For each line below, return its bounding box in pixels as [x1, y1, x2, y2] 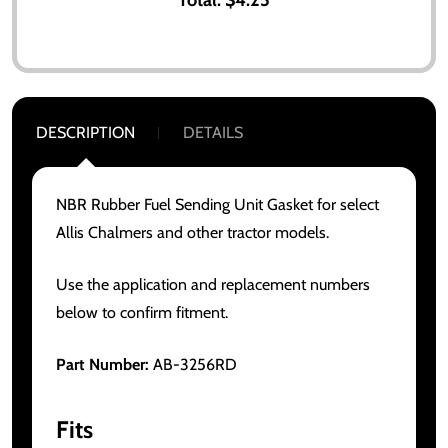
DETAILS [183, 122, 243, 142]
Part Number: [56, 354, 149, 374]
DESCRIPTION [36, 122, 135, 142]
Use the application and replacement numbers [56, 274, 370, 294]
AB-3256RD [149, 354, 237, 374]
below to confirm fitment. [56, 302, 228, 322]
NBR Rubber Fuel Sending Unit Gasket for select [56, 194, 379, 214]
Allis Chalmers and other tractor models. [56, 222, 329, 242]
